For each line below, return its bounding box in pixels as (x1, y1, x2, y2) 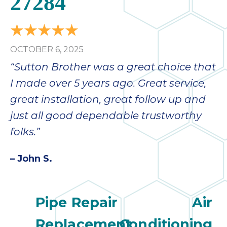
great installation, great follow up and (10, 95, 206, 106)
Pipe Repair (35, 194, 118, 211)
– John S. (10, 153, 52, 165)
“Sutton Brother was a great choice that (10, 63, 216, 73)
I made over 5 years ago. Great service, (10, 79, 206, 90)
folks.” (10, 128, 40, 138)
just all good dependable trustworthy (10, 111, 202, 122)
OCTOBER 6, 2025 (10, 45, 84, 55)
